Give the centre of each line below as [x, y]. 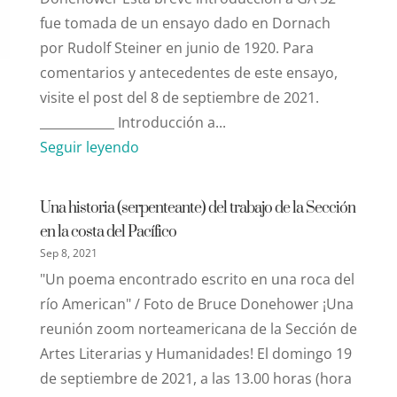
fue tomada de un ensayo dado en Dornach [185, 23]
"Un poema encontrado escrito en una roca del [197, 279]
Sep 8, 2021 [68, 253]
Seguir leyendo [89, 147]
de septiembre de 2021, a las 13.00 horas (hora [195, 378]
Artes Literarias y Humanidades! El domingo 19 [195, 353]
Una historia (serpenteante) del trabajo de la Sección [197, 208]
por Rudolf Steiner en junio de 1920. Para [176, 47]
